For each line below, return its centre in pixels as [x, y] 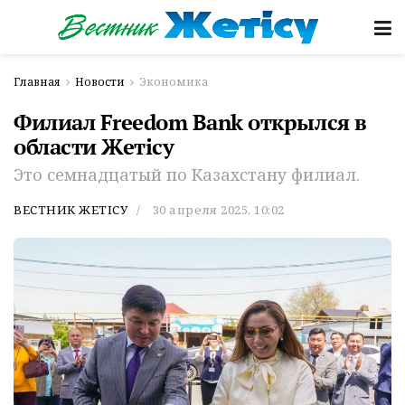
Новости [100, 82]
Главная [37, 82]
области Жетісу [94, 146]
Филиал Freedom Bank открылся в [190, 122]
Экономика [174, 82]
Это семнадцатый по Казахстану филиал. [187, 174]
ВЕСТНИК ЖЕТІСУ [71, 209]
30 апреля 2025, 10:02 [218, 209]
